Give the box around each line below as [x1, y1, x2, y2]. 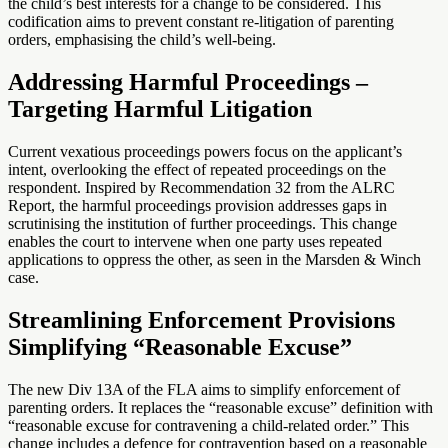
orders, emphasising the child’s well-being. [8, 30, 276, 48]
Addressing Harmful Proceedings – [8, 68, 368, 95]
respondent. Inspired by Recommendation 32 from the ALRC [8, 178, 395, 196]
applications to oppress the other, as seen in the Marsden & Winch [8, 250, 421, 268]
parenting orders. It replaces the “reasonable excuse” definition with [8, 398, 433, 416]
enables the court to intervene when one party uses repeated [8, 232, 382, 250]
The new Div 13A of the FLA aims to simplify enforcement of [8, 380, 400, 398]
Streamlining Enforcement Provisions [8, 306, 395, 333]
